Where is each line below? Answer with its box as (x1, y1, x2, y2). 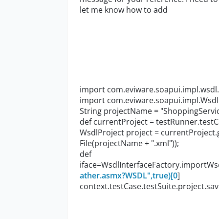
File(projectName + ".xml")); (80, 138, 179, 149)
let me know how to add (80, 4, 170, 16)
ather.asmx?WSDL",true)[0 (80, 170, 177, 181)
